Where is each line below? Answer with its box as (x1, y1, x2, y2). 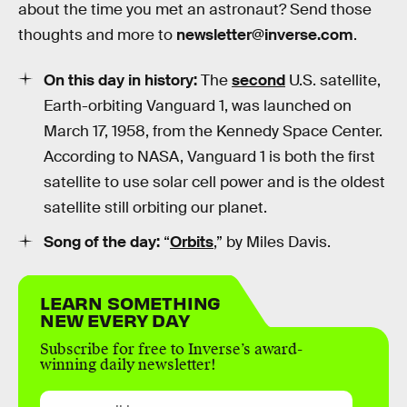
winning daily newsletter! (40, 355, 216, 374)
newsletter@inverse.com (176, 25, 353, 45)
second (232, 70, 285, 90)
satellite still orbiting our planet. (44, 197, 267, 217)
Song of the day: (44, 233, 164, 253)
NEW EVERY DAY (40, 308, 190, 331)
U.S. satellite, (285, 70, 381, 90)
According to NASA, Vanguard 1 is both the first (44, 146, 375, 166)
